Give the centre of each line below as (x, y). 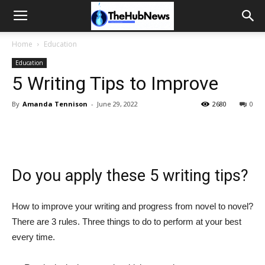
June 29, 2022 (117, 104)
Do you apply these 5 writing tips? (130, 176)
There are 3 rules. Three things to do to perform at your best (127, 222)
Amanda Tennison (55, 104)
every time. (33, 237)
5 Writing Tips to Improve (115, 83)
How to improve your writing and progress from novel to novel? (132, 206)
